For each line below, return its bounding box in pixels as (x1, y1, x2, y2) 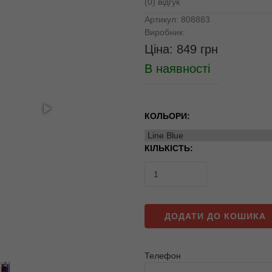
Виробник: (144, 27, 185, 37)
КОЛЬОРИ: (144, 111, 190, 121)
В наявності (144, 61, 210, 75)
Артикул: (144, 14, 181, 24)
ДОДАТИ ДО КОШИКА (164, 211, 266, 222)
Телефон (144, 251, 181, 261)
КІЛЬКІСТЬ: (144, 143, 193, 154)
